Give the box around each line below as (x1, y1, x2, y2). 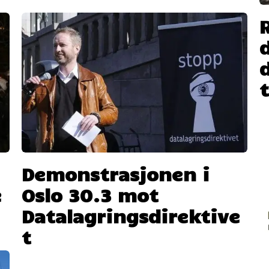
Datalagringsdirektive (21, 204, 240, 227)
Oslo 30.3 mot (21, 183, 159, 206)
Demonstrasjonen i (21, 162, 210, 185)
